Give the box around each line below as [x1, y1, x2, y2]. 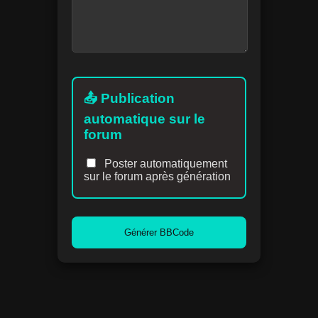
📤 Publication [83, 91, 175, 106]
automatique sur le [83, 111, 205, 127]
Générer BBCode [124, 226, 194, 238]
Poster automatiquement [101, 157, 227, 170]
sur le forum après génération [83, 170, 231, 182]
